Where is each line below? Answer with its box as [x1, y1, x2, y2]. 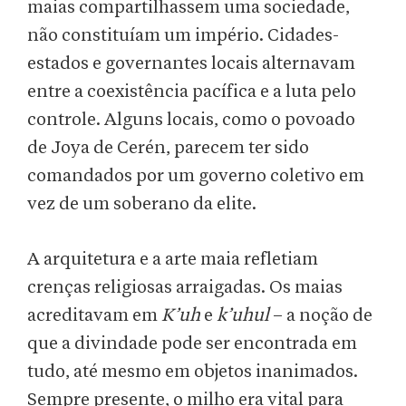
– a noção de [269, 306, 372, 325]
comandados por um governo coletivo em [27, 167, 364, 186]
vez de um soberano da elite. [27, 195, 256, 214]
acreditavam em [27, 306, 161, 325]
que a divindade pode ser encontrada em [27, 334, 357, 353]
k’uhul [217, 306, 269, 325]
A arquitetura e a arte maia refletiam [27, 250, 318, 269]
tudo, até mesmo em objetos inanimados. [27, 362, 358, 382]
